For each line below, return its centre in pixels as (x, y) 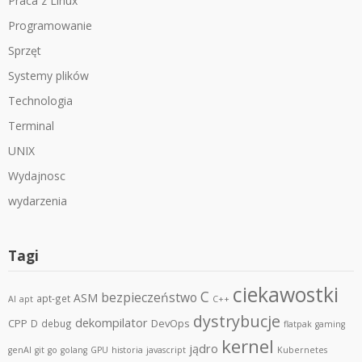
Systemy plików (48, 76)
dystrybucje (237, 321)
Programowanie (50, 25)
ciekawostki (286, 294)
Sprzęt (25, 51)
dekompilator (112, 323)
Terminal (31, 126)
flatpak (298, 324)
